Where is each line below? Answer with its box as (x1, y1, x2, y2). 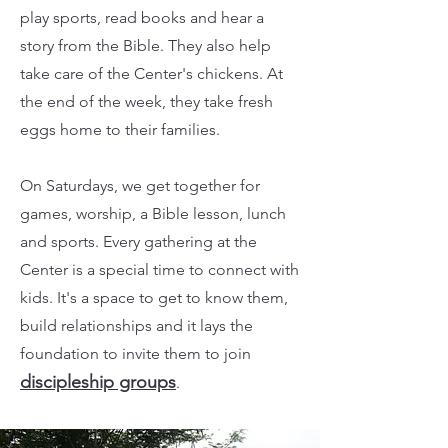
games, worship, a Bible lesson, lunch (20, 204, 286, 223)
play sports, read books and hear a (20, 8, 264, 27)
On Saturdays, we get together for (20, 176, 260, 195)
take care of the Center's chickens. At (20, 64, 283, 83)
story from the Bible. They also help (20, 36, 271, 55)
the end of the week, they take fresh (20, 92, 273, 111)
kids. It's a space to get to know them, (20, 288, 288, 307)
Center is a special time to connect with (20, 260, 299, 279)
